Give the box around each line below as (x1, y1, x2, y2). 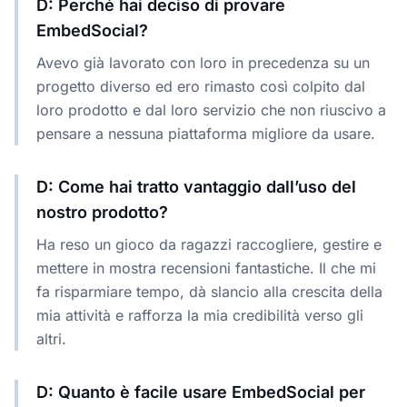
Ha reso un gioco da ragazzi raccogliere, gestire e (36, 234, 382, 253)
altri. (36, 329, 66, 348)
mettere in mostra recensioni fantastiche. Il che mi (36, 258, 376, 277)
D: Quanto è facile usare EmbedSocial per (36, 382, 365, 402)
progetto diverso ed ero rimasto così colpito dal (36, 76, 365, 95)
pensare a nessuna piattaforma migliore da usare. (36, 124, 375, 143)
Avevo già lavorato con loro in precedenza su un (36, 53, 370, 72)
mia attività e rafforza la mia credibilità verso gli (36, 305, 363, 324)
